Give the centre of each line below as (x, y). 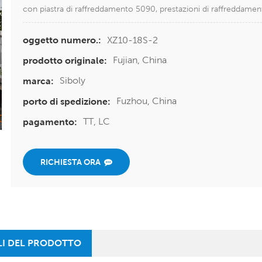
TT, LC (96, 122)
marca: (38, 81)
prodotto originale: (65, 61)
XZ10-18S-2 (132, 40)
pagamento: (50, 122)
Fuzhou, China (146, 101)
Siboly (73, 81)
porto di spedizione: (67, 102)
